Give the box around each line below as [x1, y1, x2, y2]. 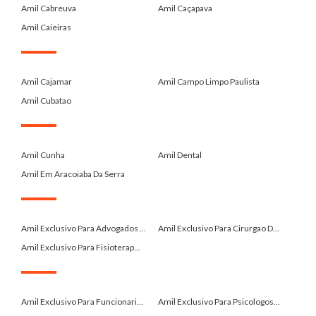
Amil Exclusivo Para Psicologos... [158, 296, 280, 307]
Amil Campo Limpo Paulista [158, 75, 260, 87]
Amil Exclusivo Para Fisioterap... [21, 241, 140, 253]
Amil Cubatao [21, 95, 71, 106]
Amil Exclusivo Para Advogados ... [21, 222, 146, 233]
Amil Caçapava [158, 2, 212, 13]
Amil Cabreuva [21, 2, 76, 13]
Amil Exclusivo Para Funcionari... [21, 296, 143, 307]
